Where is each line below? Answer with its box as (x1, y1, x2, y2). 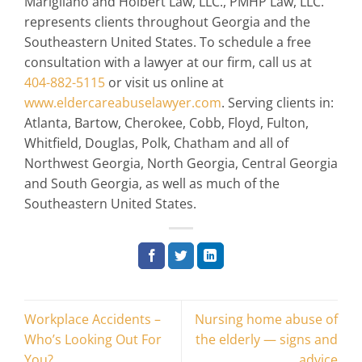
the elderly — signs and (196, 330, 338, 348)
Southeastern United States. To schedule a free (24, 33, 311, 52)
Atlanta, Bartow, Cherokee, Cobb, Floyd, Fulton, (24, 114, 309, 133)
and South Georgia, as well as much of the (24, 175, 280, 193)
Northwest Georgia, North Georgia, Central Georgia (24, 154, 338, 173)
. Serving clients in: (221, 94, 334, 112)
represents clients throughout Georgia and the (24, 13, 310, 32)
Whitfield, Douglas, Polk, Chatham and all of (24, 134, 288, 153)
